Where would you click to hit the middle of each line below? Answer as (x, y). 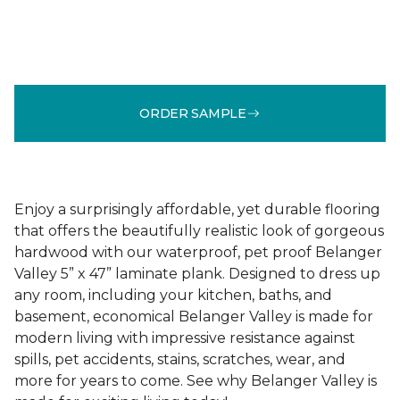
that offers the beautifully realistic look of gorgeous (199, 231)
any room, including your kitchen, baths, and (173, 295)
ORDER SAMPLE (193, 113)
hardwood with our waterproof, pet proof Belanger (198, 252)
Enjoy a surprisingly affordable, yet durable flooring (197, 209)
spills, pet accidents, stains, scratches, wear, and (180, 359)
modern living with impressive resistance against (185, 338)
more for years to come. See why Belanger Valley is (196, 381)
